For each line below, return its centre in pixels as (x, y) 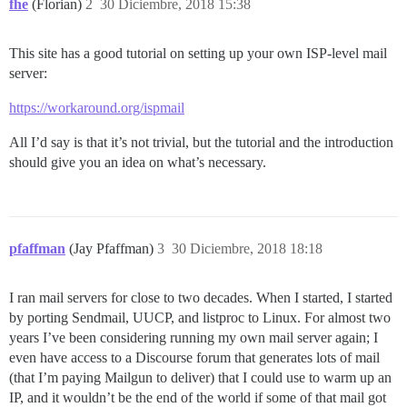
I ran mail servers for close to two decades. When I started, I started (201, 298)
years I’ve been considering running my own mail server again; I (194, 338)
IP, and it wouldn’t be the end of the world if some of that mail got (198, 397)
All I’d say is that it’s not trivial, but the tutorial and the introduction (201, 142)
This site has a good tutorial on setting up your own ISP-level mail (198, 53)
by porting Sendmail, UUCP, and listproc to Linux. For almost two (200, 318)
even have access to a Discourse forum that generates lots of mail (194, 357)
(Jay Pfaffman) (113, 248)
